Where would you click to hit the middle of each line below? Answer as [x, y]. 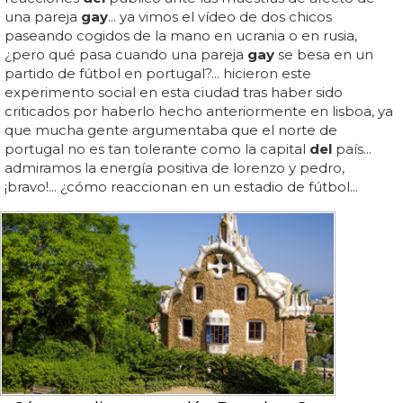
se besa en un [324, 54]
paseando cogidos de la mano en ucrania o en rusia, [181, 35]
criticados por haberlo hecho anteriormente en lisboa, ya [199, 111]
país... [352, 148]
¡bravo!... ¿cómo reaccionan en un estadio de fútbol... [181, 186]
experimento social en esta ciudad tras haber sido [174, 92]
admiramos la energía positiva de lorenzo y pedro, [175, 167]
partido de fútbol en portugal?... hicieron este [158, 73]
